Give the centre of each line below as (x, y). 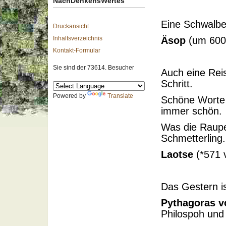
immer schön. (191, 111)
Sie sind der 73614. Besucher (94, 68)
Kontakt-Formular (77, 50)
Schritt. (177, 84)
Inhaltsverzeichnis (78, 38)
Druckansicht (71, 26)
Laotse (177, 154)
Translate (120, 96)
